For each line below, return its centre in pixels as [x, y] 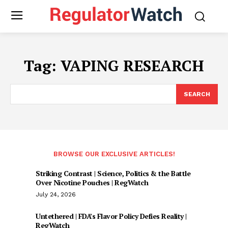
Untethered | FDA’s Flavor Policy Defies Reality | [111, 216]
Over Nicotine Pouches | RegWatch [92, 182]
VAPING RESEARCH [132, 65]
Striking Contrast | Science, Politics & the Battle [113, 173]
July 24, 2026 [56, 194]
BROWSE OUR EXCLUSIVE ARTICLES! [114, 154]
